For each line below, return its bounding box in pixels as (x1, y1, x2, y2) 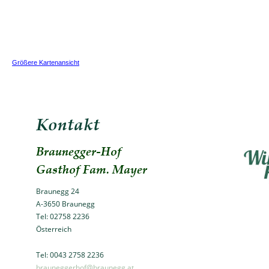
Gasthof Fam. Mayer (36, 160, 147, 177)
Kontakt (36, 112, 100, 135)
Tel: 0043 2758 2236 (36, 249, 104, 260)
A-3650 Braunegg (36, 198, 97, 209)
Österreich (36, 224, 71, 235)
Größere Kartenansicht (12, 59, 79, 66)
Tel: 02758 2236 (36, 211, 89, 222)
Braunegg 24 (36, 186, 79, 196)
